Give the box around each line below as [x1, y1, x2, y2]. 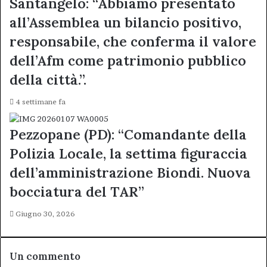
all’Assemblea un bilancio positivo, [10, 14, 241, 31]
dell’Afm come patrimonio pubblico [10, 52, 246, 69]
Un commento [10, 250, 80, 263]
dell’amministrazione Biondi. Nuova [10, 164, 251, 181]
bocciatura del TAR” [10, 183, 144, 200]
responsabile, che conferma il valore [10, 33, 256, 50]
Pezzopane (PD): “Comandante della [10, 126, 247, 143]
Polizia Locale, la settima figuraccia [10, 145, 247, 162]
